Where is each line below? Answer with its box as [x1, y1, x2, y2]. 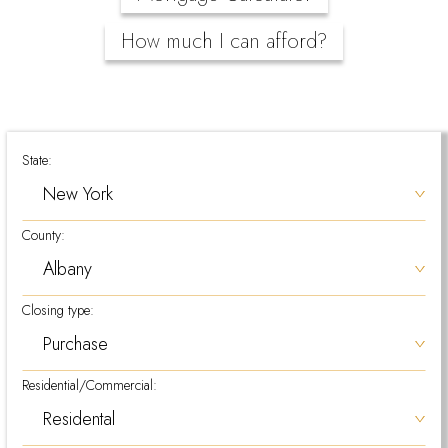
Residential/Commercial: [22, 375, 157, 395]
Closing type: [22, 300, 94, 320]
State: [22, 150, 52, 170]
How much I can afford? [121, 27, 327, 56]
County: [22, 225, 65, 245]
